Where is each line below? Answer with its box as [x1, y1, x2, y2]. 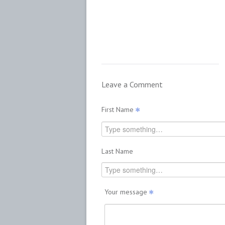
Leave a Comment [101, 79, 163, 89]
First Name [101, 105, 136, 114]
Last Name [101, 147, 133, 156]
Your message [104, 187, 149, 196]
